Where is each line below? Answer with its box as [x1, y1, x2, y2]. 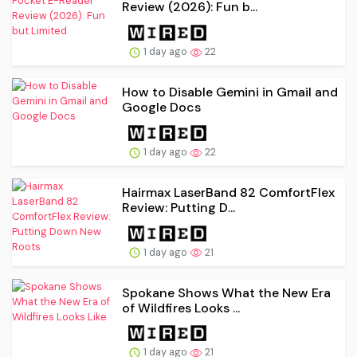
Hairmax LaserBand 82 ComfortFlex [122, 183, 335, 201]
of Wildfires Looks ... [122, 299, 240, 316]
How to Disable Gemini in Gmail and [122, 84, 338, 101]
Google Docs [122, 99, 201, 116]
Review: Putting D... [122, 198, 235, 216]
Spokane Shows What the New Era [122, 284, 331, 301]
